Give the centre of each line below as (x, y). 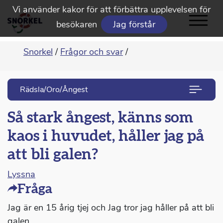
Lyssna (21, 174)
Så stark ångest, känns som (100, 118)
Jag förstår (134, 24)
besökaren (76, 24)
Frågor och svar (92, 52)
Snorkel (38, 52)
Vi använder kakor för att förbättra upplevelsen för (111, 9)
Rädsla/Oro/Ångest (54, 90)
